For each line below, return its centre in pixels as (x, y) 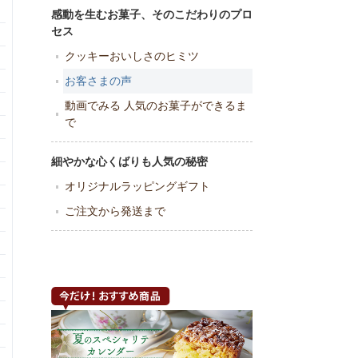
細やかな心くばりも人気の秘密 (129, 161)
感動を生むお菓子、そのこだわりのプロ (152, 14)
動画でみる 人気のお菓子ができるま (156, 105)
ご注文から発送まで (115, 211)
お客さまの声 (98, 80)
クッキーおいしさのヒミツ (132, 56)
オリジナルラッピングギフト (137, 186)
